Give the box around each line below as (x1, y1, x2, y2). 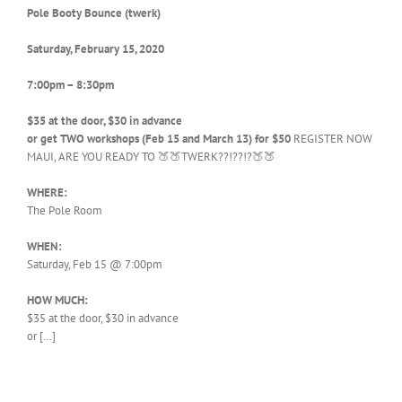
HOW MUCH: (27, 293, 88, 309)
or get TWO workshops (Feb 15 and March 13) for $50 (27, 131, 293, 147)
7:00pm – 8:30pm (27, 77, 114, 93)
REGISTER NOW (293, 131, 372, 147)
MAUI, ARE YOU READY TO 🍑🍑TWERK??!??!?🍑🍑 (27, 149, 275, 165)
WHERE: (27, 185, 67, 201)
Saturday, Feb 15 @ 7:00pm (27, 257, 162, 273)
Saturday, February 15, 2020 (27, 41, 164, 57)
